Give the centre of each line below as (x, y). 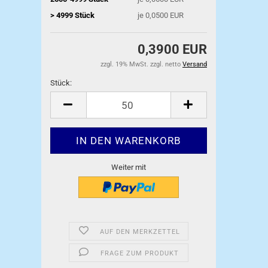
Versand (195, 64)
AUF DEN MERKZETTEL (140, 232)
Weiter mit (128, 167)
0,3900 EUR (172, 49)
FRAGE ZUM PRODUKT (140, 253)
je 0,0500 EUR (160, 15)
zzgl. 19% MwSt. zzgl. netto (141, 64)
